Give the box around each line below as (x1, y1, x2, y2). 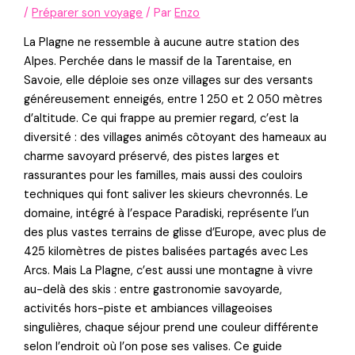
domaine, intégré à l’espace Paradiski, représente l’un (24, 206, 310, 222)
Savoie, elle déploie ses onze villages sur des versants (24, 73, 314, 89)
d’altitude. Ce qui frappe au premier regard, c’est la (24, 111, 300, 127)
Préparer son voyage (32, 6, 143, 21)
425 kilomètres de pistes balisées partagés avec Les (24, 244, 309, 260)
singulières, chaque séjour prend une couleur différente (24, 320, 319, 336)
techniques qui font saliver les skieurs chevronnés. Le (24, 187, 309, 203)
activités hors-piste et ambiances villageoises (24, 301, 273, 317)
